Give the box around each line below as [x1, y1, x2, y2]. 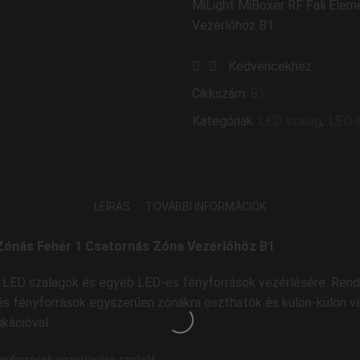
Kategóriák [192, 113, 256, 129]
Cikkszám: [192, 86, 247, 102]
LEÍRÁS [94, 200, 130, 214]
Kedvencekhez [228, 59, 312, 75]
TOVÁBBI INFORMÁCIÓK [145, 200, 266, 214]
